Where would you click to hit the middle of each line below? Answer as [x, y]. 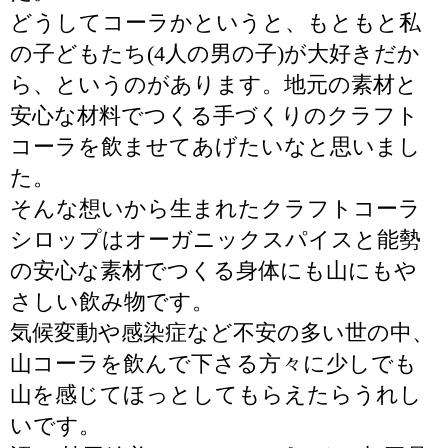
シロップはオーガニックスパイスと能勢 [215, 239]
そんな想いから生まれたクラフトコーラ [215, 208]
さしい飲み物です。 [112, 301]
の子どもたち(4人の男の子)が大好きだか [215, 53]
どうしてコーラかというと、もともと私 [215, 22]
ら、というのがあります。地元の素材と [214, 84]
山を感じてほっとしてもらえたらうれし [216, 394]
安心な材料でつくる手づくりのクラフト [214, 115]
